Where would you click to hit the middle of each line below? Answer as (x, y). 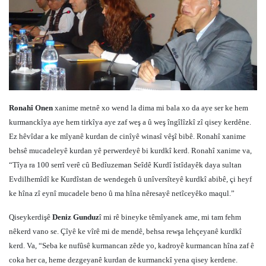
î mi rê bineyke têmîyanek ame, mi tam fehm (170, 217)
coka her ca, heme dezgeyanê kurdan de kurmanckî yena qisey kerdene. (123, 259)
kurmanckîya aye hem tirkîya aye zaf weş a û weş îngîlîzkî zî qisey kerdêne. (130, 122)
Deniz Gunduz (76, 217)
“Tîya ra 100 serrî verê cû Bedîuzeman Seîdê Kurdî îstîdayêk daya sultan (125, 164)
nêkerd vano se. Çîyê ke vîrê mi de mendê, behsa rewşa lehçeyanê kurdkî (125, 231)
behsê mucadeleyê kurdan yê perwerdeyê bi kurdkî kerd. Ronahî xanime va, (130, 150)
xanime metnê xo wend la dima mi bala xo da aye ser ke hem (151, 107)
